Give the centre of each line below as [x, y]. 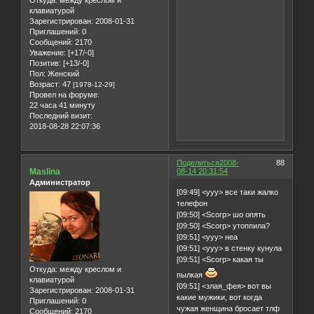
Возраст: [45, 84]
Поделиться [198, 163]
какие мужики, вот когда [220, 297]
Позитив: [45, 63]
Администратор [60, 183]
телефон [192, 203]
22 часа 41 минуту [62, 105]
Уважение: [48, 53]
